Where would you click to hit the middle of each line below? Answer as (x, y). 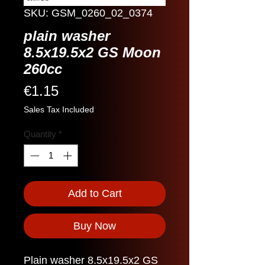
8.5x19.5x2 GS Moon (92, 52)
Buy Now (95, 226)
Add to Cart (95, 194)
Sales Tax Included (59, 109)
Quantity (40, 134)
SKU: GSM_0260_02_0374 (88, 13)
